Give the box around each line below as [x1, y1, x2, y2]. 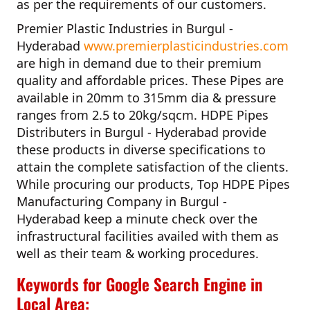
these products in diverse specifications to [17, 140, 266, 158]
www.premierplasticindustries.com [84, 37, 289, 54]
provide [219, 123, 266, 140]
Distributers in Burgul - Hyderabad [17, 123, 219, 140]
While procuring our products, [17, 175, 197, 192]
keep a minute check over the [80, 210, 257, 227]
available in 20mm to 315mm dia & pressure [17, 89, 276, 106]
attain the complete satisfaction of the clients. [17, 158, 289, 175]
